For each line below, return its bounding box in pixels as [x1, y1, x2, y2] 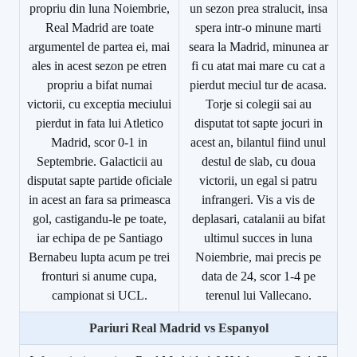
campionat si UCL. [51, 288, 147, 302]
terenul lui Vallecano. [205, 288, 312, 302]
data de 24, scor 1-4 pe [201, 269, 316, 283]
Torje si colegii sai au [205, 96, 312, 111]
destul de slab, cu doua [201, 154, 316, 168]
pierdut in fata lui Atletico [35, 116, 163, 130]
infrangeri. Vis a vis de [202, 192, 315, 206]
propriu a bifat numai [46, 77, 152, 92]
